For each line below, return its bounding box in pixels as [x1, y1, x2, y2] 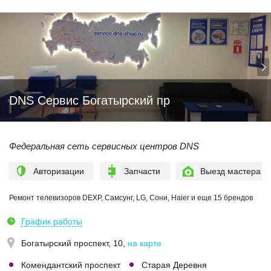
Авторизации [33, 166, 84, 176]
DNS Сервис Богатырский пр [9, 94, 170, 107]
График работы [21, 217, 82, 226]
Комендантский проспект [21, 260, 120, 270]
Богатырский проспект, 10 [21, 238, 123, 248]
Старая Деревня [142, 260, 207, 270]
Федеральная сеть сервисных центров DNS [9, 141, 199, 151]
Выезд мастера [200, 166, 261, 176]
